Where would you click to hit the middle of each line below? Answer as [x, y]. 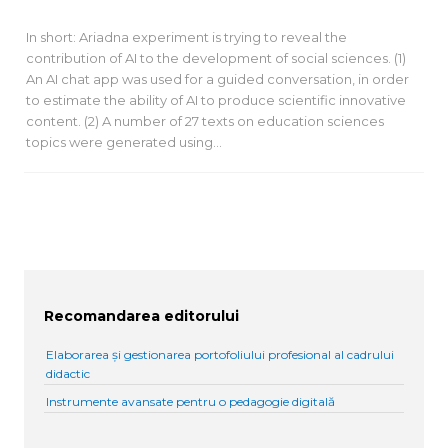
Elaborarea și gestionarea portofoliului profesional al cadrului [220, 354]
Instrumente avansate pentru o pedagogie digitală [190, 401]
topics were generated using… [124, 142]
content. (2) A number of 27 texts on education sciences [205, 121]
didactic [68, 373]
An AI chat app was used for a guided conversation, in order [217, 79]
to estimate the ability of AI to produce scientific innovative [216, 100]
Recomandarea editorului [141, 316]
